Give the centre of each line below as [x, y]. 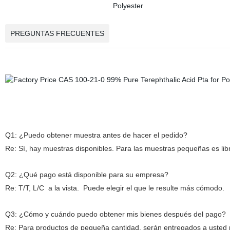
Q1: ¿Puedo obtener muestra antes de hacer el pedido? [96, 135]
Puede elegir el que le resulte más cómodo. [152, 188]
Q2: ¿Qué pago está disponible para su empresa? [87, 175]
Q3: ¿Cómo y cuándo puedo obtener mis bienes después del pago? [115, 214]
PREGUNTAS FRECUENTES [57, 33]
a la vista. [63, 188]
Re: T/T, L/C [24, 188]
